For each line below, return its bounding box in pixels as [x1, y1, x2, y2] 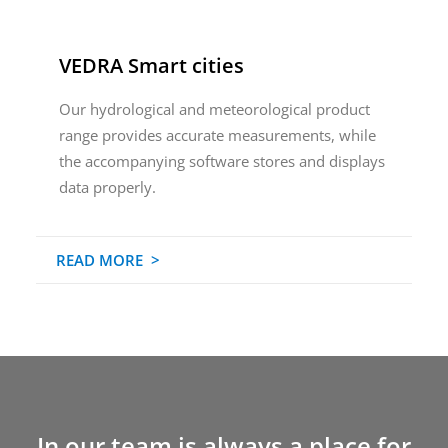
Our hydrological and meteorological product [58, 99, 370, 119]
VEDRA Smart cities [58, 52, 244, 79]
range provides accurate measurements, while [58, 125, 376, 145]
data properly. [58, 177, 156, 197]
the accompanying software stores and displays [58, 151, 385, 171]
